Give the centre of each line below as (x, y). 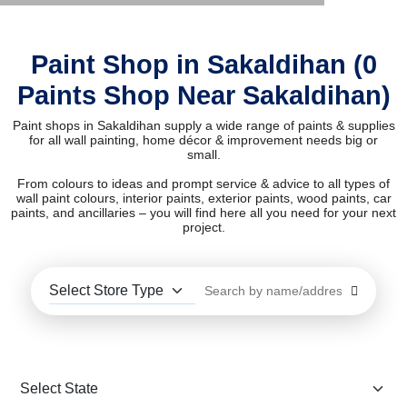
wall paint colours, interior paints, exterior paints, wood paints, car (203, 199)
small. (203, 155)
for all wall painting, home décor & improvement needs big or (203, 140)
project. (203, 228)
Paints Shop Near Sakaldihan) (203, 96)
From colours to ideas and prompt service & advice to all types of (203, 184)
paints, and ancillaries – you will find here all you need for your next (203, 213)
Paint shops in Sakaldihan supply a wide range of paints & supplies (203, 126)
